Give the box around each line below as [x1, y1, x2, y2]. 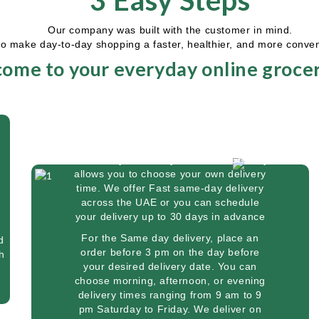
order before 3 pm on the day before [80, 246, 260, 258]
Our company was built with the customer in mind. [48, 24, 293, 36]
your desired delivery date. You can [83, 261, 257, 272]
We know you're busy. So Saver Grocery [71, 154, 269, 165]
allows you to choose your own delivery [74, 168, 266, 179]
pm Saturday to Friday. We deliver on [78, 303, 262, 315]
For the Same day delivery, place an [81, 232, 259, 244]
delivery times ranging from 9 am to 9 [78, 289, 263, 300]
